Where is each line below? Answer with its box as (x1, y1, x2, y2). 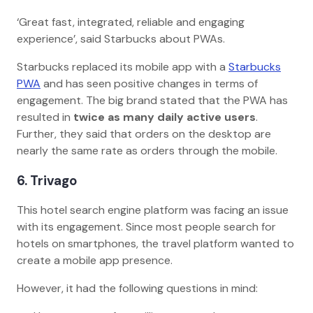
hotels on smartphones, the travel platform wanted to (17, 236, 294, 252)
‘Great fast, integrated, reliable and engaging (17, 14, 245, 29)
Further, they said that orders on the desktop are (17, 126, 271, 141)
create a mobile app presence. (17, 253, 181, 268)
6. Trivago (17, 171, 82, 189)
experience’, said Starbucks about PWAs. (17, 31, 233, 46)
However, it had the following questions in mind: (17, 281, 266, 296)
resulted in (17, 109, 73, 124)
